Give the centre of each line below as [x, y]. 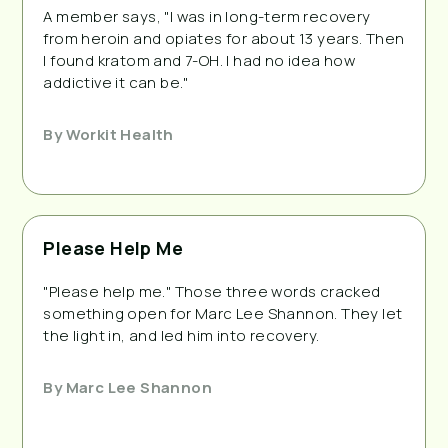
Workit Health [118, 134]
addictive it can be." [118, 82]
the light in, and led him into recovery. [181, 335]
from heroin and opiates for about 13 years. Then [224, 38]
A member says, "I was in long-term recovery [207, 16]
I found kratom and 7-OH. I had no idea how [199, 60]
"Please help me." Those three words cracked [212, 291]
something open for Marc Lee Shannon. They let [223, 313]
